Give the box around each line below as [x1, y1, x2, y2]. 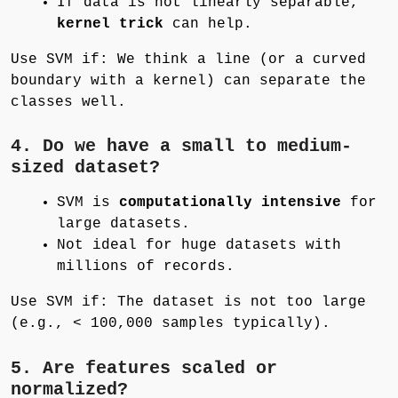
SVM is [57, 195, 119, 211]
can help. [172, 15, 252, 32]
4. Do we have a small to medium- [11, 136, 352, 157]
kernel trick [57, 15, 172, 32]
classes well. [11, 93, 126, 110]
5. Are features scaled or [11, 357, 277, 378]
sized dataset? [11, 157, 160, 179]
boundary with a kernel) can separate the [11, 72, 366, 89]
